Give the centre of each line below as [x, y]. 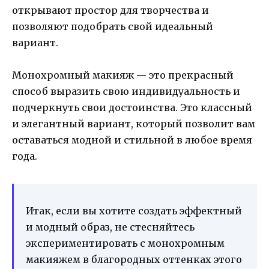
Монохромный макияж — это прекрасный [123, 75]
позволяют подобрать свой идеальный [113, 26]
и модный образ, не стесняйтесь [110, 227]
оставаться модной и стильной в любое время [132, 140]
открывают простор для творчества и [110, 10]
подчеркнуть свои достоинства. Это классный [132, 107]
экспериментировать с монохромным [125, 243]
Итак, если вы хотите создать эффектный [134, 210]
